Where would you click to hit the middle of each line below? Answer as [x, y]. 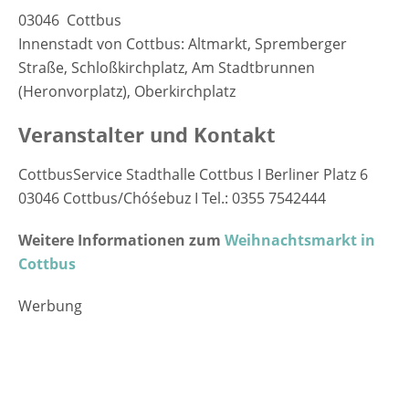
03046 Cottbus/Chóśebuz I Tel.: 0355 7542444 [172, 198]
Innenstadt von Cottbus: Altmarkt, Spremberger [183, 43]
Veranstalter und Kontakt [147, 134]
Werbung [50, 305]
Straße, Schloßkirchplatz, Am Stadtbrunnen [167, 67]
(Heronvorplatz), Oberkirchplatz [127, 91]
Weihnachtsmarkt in [300, 240]
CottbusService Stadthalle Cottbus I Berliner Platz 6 [193, 174]
